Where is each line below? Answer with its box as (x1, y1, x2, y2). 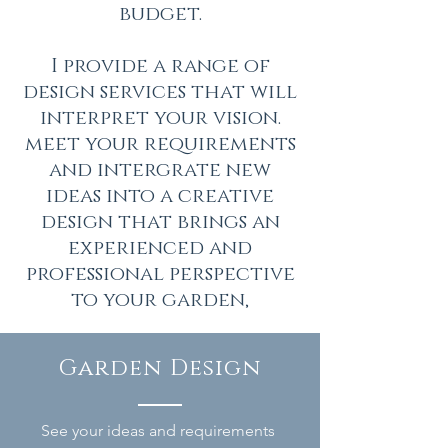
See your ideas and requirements (41, 421, 279, 440)
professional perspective (25, 261, 295, 287)
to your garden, (71, 287, 249, 313)
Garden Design (58, 353, 262, 384)
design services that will (23, 79, 297, 105)
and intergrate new (49, 157, 271, 183)
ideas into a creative (46, 183, 274, 209)
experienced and (68, 235, 252, 261)
